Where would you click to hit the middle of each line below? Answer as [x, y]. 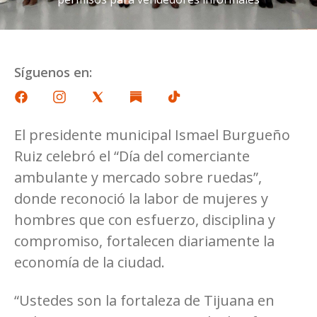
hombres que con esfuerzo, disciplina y [145, 219]
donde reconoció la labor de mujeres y [141, 198]
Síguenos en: [53, 72]
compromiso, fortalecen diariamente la [144, 241]
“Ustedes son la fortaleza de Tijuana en [144, 300]
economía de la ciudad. [90, 262]
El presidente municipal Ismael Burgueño [152, 134]
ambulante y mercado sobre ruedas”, [138, 177]
